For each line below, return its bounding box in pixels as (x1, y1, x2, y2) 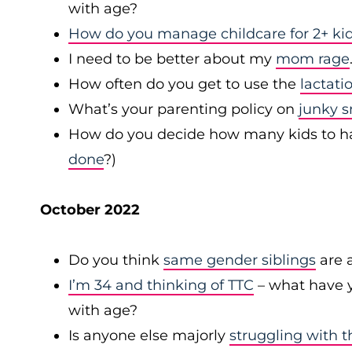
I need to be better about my (68, 50, 276, 68)
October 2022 (40, 201, 140, 218)
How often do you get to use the (68, 75, 300, 93)
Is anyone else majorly (68, 327, 229, 344)
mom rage (276, 50, 350, 68)
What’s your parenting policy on (68, 101, 299, 118)
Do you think (68, 251, 163, 269)
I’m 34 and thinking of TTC (68, 277, 254, 294)
